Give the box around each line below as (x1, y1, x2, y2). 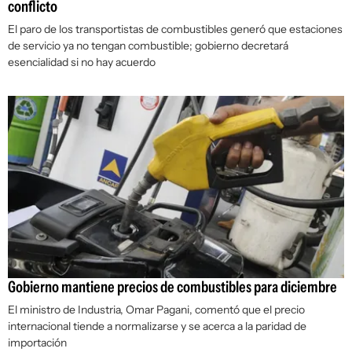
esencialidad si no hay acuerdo (8, 55, 156, 70)
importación (8, 335, 67, 350)
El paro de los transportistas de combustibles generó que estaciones (8, 22, 343, 37)
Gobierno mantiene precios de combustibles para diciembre (8, 277, 337, 297)
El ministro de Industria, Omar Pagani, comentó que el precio (8, 302, 305, 317)
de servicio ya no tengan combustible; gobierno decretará (8, 38, 288, 53)
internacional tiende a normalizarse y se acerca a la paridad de (8, 319, 306, 334)
